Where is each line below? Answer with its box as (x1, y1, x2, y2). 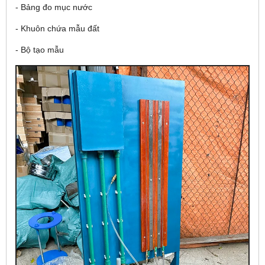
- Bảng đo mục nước (15, 2, 92, 12)
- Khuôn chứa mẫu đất (15, 24, 99, 34)
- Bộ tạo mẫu (15, 45, 64, 55)
